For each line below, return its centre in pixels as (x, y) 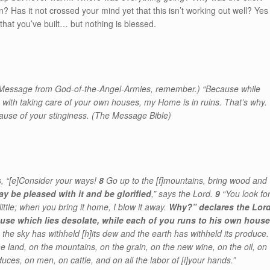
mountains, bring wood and (215, 180)
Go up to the (131, 180)
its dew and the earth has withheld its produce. (180, 233)
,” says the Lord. (183, 193)
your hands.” (212, 260)
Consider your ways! (59, 180)
